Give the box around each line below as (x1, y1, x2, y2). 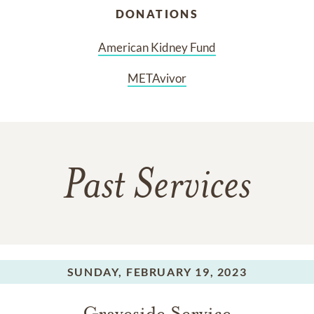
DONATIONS (115, 7, 199, 20)
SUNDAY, (67, 265, 123, 278)
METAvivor (128, 71, 186, 86)
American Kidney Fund (98, 40, 216, 55)
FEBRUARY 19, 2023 (126, 265, 247, 278)
